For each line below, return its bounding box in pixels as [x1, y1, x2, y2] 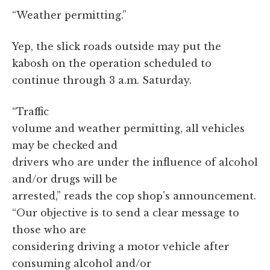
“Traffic [12, 105, 49, 118]
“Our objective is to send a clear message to [12, 206, 239, 219]
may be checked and [12, 139, 118, 151]
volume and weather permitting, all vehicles [12, 122, 245, 134]
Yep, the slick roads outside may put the [12, 40, 221, 52]
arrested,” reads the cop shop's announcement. [12, 189, 256, 202]
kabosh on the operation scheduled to [12, 57, 212, 69]
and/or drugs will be [12, 172, 118, 185]
